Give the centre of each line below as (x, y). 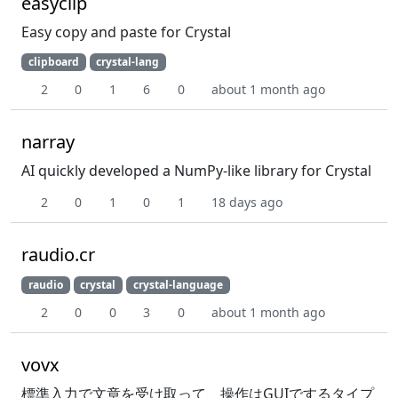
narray (48, 142)
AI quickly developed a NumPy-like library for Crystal (196, 171)
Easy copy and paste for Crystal (126, 32)
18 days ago (247, 203)
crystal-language (178, 285)
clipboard (53, 62)
